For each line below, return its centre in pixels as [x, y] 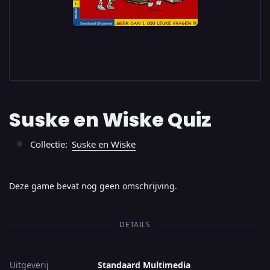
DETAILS [135, 224]
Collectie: [50, 144]
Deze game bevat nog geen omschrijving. [93, 186]
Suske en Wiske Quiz [110, 119]
